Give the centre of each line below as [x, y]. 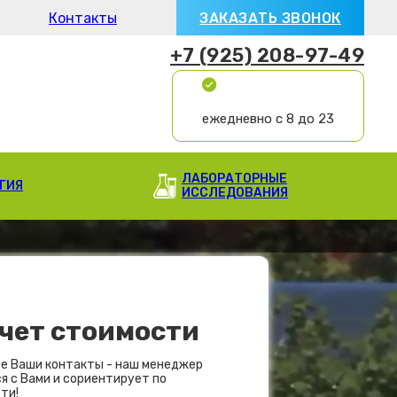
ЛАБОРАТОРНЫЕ [234, 179]
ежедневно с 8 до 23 [268, 119]
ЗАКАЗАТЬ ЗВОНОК [270, 18]
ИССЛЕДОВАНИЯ [235, 193]
